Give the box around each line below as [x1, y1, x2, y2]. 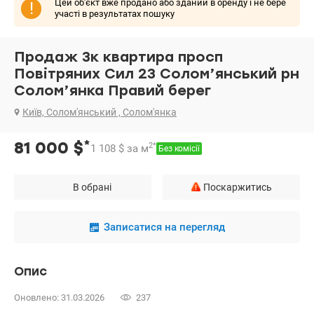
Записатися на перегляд [103, 221, 225, 234]
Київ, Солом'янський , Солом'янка [22, 107, 177, 118]
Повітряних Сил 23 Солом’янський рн [14, 65, 299, 83]
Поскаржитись [203, 182, 272, 193]
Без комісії [158, 144, 200, 154]
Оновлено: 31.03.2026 [14, 292, 104, 303]
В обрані [73, 182, 111, 193]
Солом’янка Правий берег [14, 82, 211, 100]
